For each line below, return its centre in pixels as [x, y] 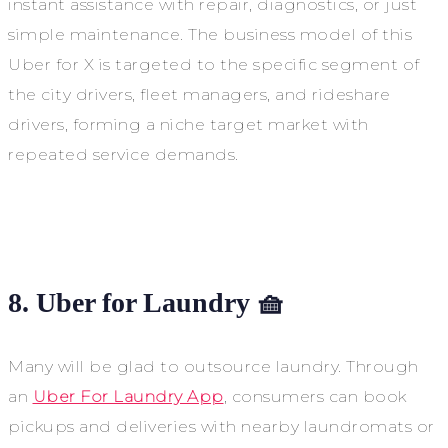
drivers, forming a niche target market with [188, 124]
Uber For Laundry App [128, 396]
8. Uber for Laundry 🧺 [146, 302]
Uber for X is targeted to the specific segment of [214, 64]
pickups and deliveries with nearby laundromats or [221, 426]
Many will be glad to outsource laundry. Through [213, 366]
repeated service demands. [123, 154]
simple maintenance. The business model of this [210, 34]
